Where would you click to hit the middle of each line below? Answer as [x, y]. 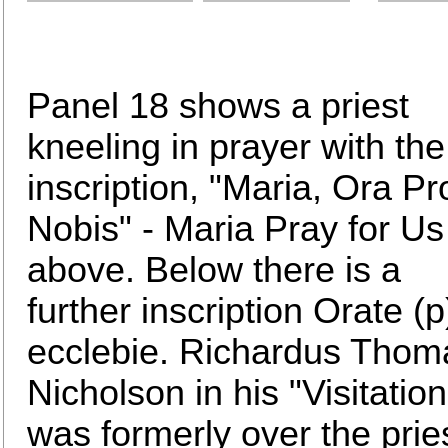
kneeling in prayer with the [236, 147]
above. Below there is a [214, 270]
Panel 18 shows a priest [218, 106]
